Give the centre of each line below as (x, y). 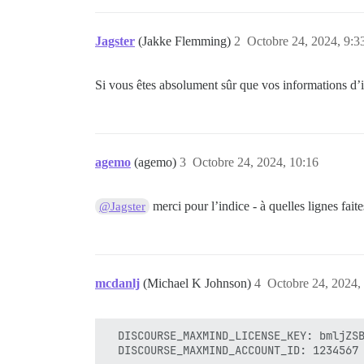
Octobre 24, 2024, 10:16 (256, 162)
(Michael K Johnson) (199, 283)
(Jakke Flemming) (186, 41)
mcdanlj (117, 283)
